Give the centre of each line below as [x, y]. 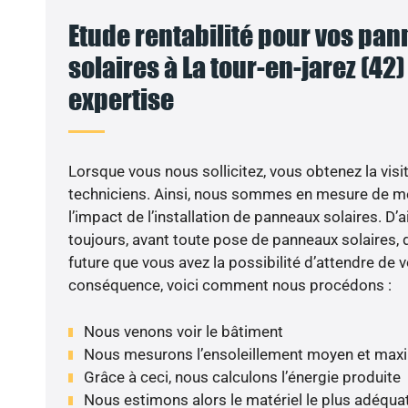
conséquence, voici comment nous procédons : [229, 286]
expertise [121, 99]
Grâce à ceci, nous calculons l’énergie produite [242, 377]
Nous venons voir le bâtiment [183, 331]
